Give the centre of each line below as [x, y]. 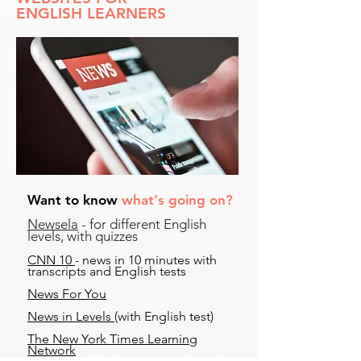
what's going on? [177, 200]
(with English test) [164, 316]
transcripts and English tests [108, 271]
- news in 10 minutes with [146, 260]
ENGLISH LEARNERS [91, 13]
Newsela [53, 224]
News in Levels [71, 316]
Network [52, 350]
